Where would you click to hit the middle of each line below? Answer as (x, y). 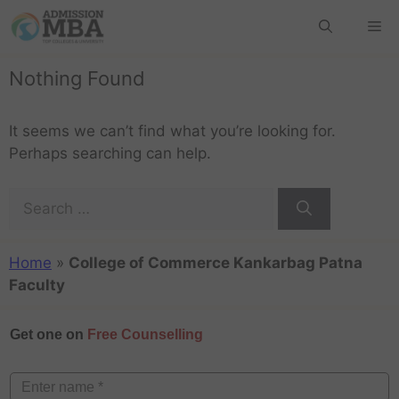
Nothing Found (77, 78)
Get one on (49, 334)
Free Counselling (145, 334)
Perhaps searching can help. (110, 153)
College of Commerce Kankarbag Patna (216, 262)
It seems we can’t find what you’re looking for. (172, 131)
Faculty (37, 285)
